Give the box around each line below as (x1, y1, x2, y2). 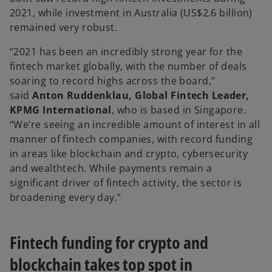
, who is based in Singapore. (111, 103, 246, 117)
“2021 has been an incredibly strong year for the (10, 45, 243, 59)
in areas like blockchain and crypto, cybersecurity (10, 147, 248, 161)
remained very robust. (10, 21, 120, 35)
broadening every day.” (10, 191, 121, 205)
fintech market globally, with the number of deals (10, 59, 247, 73)
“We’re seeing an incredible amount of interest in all (10, 118, 260, 132)
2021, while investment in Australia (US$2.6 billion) (10, 6, 253, 20)
